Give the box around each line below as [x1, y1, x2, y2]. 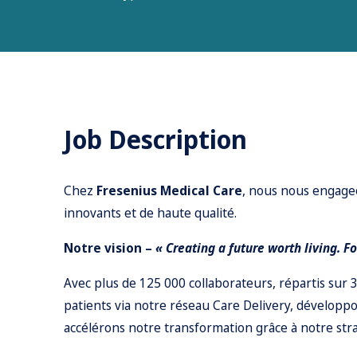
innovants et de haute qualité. [64, 204, 237, 222]
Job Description [64, 122, 247, 156]
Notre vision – [64, 239, 155, 257]
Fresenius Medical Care [96, 182, 242, 199]
